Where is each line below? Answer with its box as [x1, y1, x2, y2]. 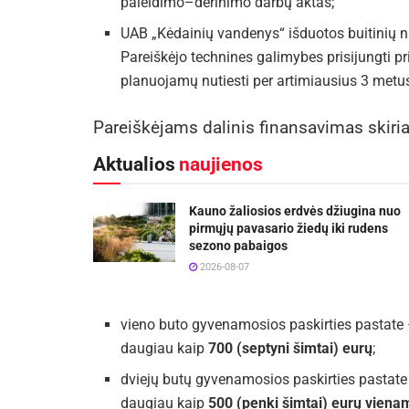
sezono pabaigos [189, 238, 288, 254]
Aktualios [93, 153, 175, 176]
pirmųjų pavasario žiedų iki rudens [189, 221, 388, 236]
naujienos [179, 153, 263, 176]
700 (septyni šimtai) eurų [208, 340, 372, 358]
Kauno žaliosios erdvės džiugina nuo [189, 204, 401, 219]
